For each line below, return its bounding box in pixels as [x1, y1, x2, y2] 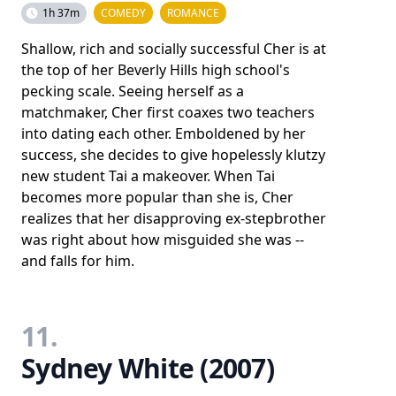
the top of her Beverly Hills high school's [21, 59, 290, 80]
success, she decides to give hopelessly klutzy [21, 144, 325, 164]
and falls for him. [21, 250, 134, 270]
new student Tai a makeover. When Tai [21, 165, 275, 186]
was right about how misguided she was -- [21, 229, 304, 249]
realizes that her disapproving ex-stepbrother [21, 208, 326, 228]
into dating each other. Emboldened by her [21, 123, 306, 143]
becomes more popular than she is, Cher [21, 187, 293, 207]
